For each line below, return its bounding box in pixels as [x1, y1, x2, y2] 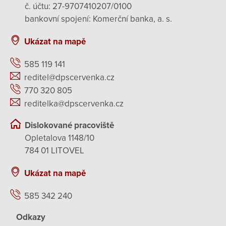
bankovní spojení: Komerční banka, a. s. [25, 13, 172, 24]
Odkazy [16, 211, 45, 222]
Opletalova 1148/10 [25, 132, 94, 143]
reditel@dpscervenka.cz [24, 72, 115, 83]
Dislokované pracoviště [25, 120, 114, 131]
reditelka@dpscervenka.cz [24, 98, 124, 109]
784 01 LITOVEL [25, 145, 84, 156]
